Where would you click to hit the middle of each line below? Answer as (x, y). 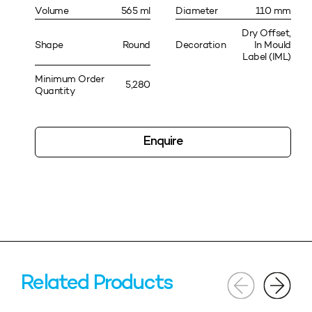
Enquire (163, 141)
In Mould (272, 45)
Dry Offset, (266, 33)
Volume (52, 10)
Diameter (197, 10)
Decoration (201, 45)
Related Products (97, 284)
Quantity (55, 91)
